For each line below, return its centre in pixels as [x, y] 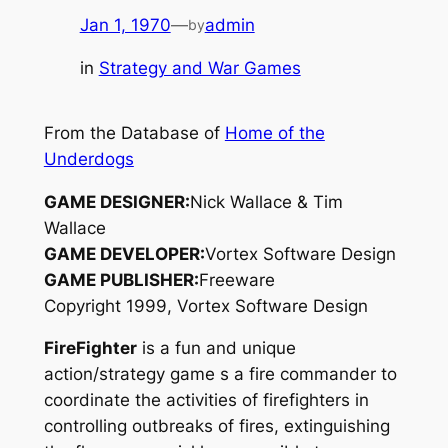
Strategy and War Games [199, 67]
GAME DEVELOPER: [124, 253]
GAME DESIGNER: [116, 201]
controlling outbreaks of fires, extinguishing [216, 426]
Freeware [236, 279]
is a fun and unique [216, 348]
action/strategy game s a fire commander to [220, 374]
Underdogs [88, 158]
